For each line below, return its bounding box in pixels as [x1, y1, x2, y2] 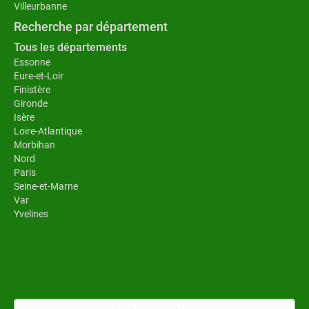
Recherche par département [14, 19, 168, 34]
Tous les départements [14, 40, 127, 54]
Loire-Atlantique [14, 125, 82, 137]
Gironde [14, 97, 48, 109]
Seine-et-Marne [14, 180, 78, 192]
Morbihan [14, 139, 55, 150]
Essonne [14, 56, 50, 68]
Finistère [14, 83, 50, 95]
